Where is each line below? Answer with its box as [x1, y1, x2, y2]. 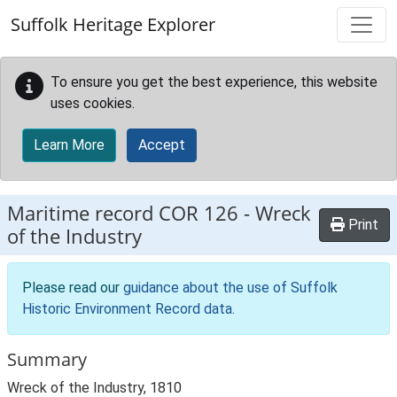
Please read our [22, 279, 123, 296]
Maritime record [7, 199, 159, 227]
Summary [7, 347, 87, 371]
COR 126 [159, 199, 238, 227]
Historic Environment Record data [22, 300, 232, 317]
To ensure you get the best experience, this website [51, 74, 378, 90]
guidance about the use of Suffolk [123, 279, 338, 296]
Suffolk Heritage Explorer [11, 12, 215, 36]
